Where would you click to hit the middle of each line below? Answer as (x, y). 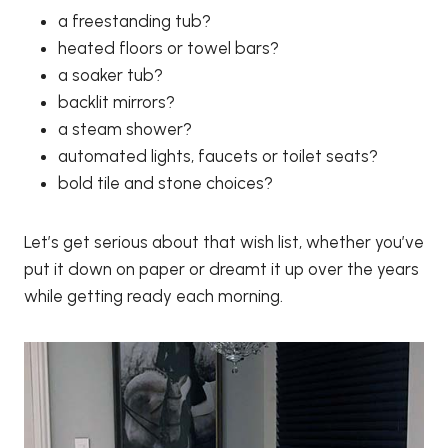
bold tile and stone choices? (165, 182)
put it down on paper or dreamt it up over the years (221, 268)
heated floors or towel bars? (168, 47)
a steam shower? (125, 128)
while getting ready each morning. (153, 295)
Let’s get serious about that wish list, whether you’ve (224, 241)
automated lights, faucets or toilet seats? (218, 155)
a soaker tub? (110, 74)
